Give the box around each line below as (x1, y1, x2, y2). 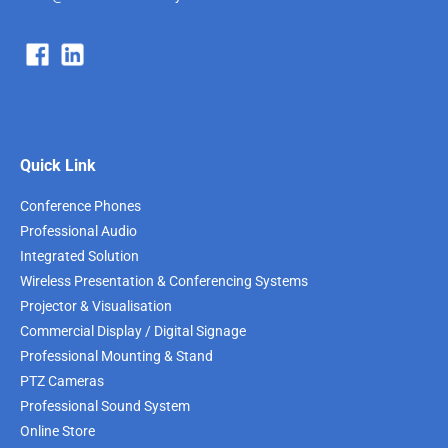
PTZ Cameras (20, 373, 104, 389)
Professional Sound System (20, 398, 190, 414)
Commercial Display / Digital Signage (20, 323, 246, 339)
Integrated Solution (20, 248, 139, 264)
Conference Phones (20, 198, 141, 214)
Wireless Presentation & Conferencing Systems (20, 273, 308, 289)
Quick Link (20, 156, 96, 175)
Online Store (20, 423, 95, 439)
